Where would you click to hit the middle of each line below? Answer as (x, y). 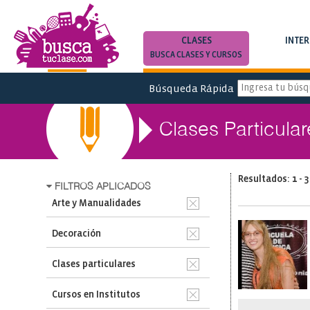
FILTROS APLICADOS (102, 187)
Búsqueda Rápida (191, 89)
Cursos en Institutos (97, 295)
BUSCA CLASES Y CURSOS (197, 55)
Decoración (77, 234)
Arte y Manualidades (97, 204)
